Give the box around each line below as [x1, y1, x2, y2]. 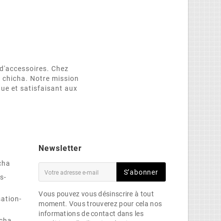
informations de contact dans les [38, 209, 144, 218]
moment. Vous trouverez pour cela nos [38, 199, 162, 208]
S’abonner [123, 168, 158, 176]
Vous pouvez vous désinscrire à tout [38, 189, 154, 198]
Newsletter [38, 143, 82, 153]
